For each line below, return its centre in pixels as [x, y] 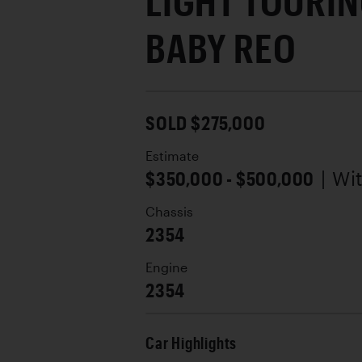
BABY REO [221, 48]
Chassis [169, 212]
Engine [166, 267]
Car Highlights [192, 343]
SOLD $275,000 [206, 122]
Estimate [172, 156]
